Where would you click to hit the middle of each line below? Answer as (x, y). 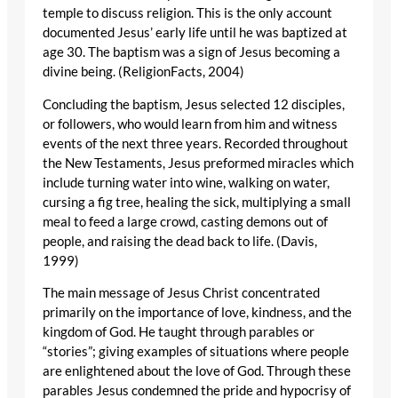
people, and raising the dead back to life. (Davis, (180, 241)
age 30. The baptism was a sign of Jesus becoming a (191, 52)
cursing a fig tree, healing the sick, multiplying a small (197, 202)
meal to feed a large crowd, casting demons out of (185, 221)
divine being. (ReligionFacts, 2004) (143, 72)
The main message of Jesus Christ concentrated (181, 293)
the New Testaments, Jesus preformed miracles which (198, 163)
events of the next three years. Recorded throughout (195, 143)
